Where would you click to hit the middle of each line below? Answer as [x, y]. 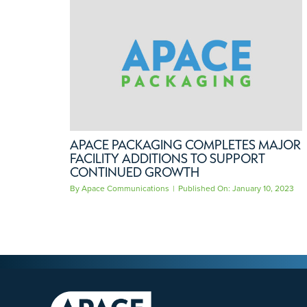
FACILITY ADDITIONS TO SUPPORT [167, 158]
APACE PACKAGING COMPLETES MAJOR [185, 144]
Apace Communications [125, 188]
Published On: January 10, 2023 [236, 188]
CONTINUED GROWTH [134, 172]
